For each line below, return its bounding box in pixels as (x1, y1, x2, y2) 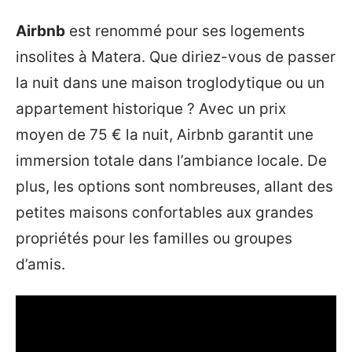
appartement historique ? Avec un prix (16, 100, 286, 119)
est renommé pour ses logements (65, 22, 305, 41)
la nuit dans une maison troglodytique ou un (16, 74, 324, 93)
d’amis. (16, 255, 65, 274)
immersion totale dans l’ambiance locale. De (16, 152, 327, 170)
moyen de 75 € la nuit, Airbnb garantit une (16, 126, 313, 145)
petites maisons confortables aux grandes (16, 203, 313, 222)
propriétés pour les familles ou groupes (16, 229, 292, 248)
